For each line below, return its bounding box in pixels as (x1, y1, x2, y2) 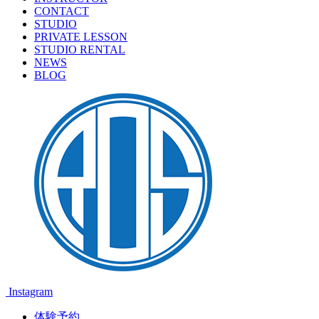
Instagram (6, 286, 53, 298)
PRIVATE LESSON (34, 31, 127, 43)
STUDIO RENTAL (34, 43, 125, 56)
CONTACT (34, 5, 89, 17)
